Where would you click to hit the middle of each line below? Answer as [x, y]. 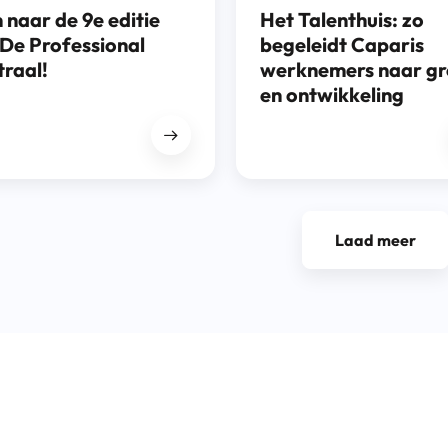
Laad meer [375, 240]
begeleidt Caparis [341, 45]
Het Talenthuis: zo [341, 20]
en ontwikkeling [331, 95]
